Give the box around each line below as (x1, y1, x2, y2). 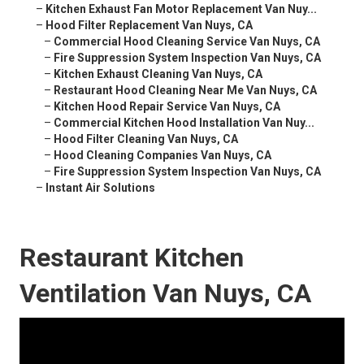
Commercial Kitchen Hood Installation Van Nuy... (54, 116, 314, 130)
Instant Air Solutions (45, 181, 155, 195)
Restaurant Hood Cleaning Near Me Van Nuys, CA (54, 84, 317, 97)
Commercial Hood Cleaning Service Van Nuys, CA (54, 35, 320, 49)
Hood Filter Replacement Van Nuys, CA (45, 19, 253, 32)
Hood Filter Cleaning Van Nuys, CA (54, 132, 238, 146)
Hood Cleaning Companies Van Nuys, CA (54, 149, 271, 162)
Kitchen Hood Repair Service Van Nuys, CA (54, 100, 280, 114)
